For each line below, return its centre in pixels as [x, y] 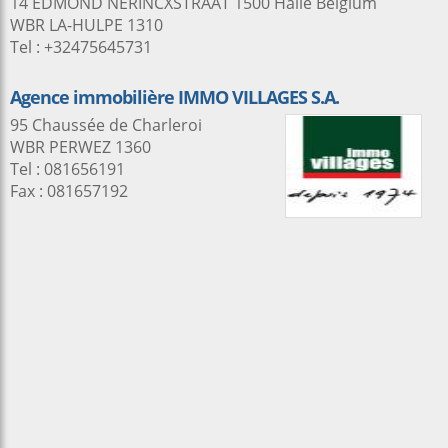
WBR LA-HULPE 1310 [86, 25]
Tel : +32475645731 [81, 47]
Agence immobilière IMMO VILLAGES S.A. [174, 97]
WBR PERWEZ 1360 [80, 147]
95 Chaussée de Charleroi [106, 125]
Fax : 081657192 [69, 191]
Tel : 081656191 [67, 169]
